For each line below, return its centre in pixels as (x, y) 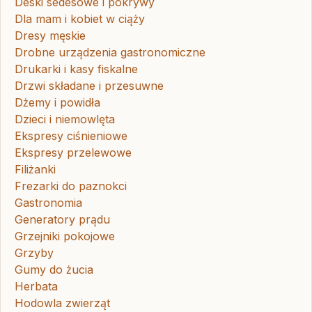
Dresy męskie (50, 36)
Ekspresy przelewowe (73, 153)
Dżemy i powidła (57, 103)
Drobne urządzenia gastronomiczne (110, 53)
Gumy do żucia (54, 270)
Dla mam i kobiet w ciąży (80, 19)
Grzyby (34, 253)
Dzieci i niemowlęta (65, 119)
